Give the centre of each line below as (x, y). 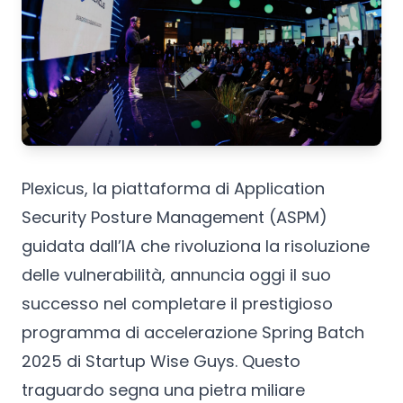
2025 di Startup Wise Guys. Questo (161, 361)
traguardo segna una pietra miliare (163, 390)
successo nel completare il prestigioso (177, 303)
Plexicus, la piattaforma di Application (173, 188)
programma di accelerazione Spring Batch (193, 332)
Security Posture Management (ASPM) (175, 217)
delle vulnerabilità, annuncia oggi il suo (176, 274)
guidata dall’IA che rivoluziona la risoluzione (196, 246)
